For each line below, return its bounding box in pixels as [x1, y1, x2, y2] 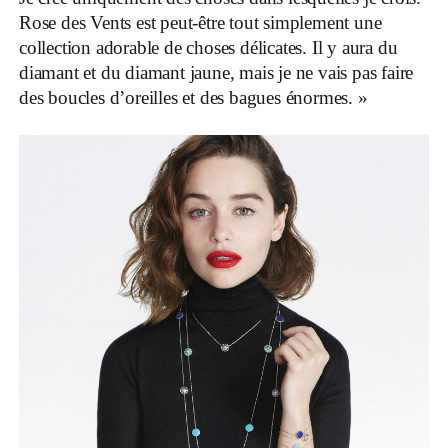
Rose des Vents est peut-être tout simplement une [19, 11, 382, 33]
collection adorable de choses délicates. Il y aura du [19, 36, 398, 58]
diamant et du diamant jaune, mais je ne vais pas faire [19, 61, 414, 83]
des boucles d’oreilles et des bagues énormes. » [19, 86, 368, 108]
